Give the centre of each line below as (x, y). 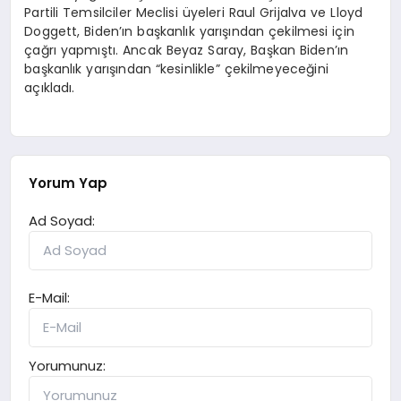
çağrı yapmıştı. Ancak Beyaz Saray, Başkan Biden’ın (187, 50)
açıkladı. (50, 87)
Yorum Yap (68, 183)
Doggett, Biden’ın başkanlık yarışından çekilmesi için (189, 31)
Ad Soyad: (62, 221)
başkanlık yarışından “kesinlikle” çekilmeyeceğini (176, 68)
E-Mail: (50, 298)
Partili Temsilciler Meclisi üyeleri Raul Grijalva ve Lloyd (194, 12)
